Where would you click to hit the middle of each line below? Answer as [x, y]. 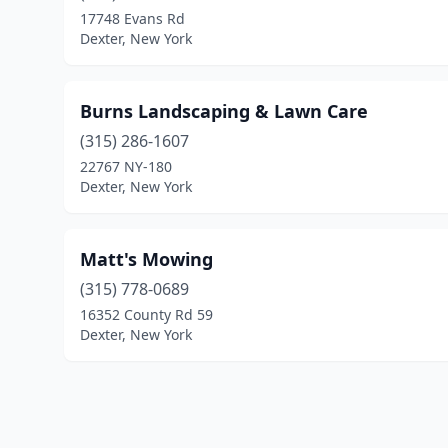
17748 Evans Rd [132, 18]
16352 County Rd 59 [146, 314]
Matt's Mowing [146, 259]
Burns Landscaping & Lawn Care [224, 111]
